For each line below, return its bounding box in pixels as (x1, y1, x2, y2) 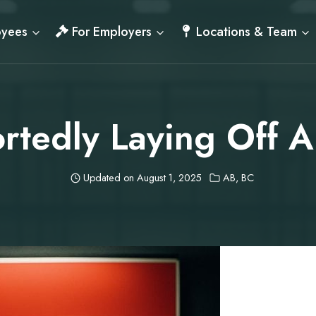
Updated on (83, 171, 135, 185)
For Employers (72, 23, 152, 41)
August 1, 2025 (136, 171, 202, 185)
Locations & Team (196, 23, 298, 41)
